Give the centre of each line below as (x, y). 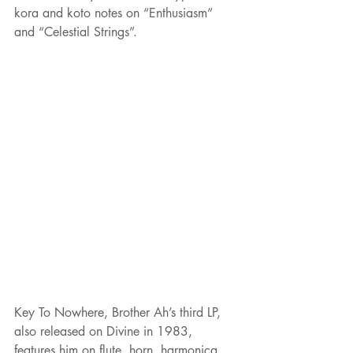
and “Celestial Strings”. (76, 32)
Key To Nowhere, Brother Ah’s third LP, (119, 313)
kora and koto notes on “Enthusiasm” (115, 13)
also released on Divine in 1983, (105, 332)
